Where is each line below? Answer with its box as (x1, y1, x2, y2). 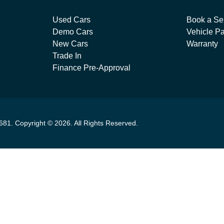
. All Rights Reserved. (70, 119, 138, 127)
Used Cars (52, 15, 90, 24)
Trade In (52, 51, 81, 60)
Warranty (186, 39, 218, 48)
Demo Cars (52, 27, 93, 36)
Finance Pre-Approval (52, 63, 130, 72)
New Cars (52, 39, 88, 48)
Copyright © (15, 119, 54, 127)
